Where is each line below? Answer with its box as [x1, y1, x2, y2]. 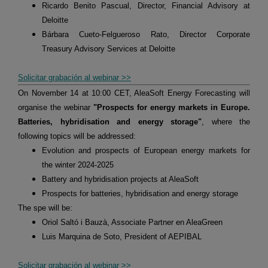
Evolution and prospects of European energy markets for [42, 146, 250, 156]
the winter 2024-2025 [42, 160, 114, 170]
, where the [202, 117, 250, 127]
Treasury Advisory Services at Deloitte [42, 44, 175, 54]
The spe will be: [18, 203, 72, 213]
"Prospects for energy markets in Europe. [93, 103, 250, 112]
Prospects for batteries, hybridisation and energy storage [42, 189, 238, 199]
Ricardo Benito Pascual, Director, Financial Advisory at [42, 1, 250, 11]
